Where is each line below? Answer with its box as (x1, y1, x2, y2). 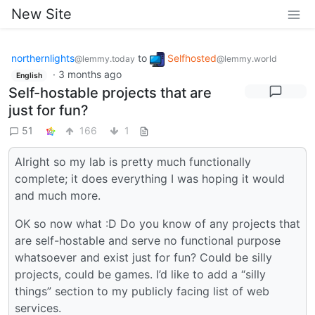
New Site (11, 6, 72, 22)
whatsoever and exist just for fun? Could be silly (15, 250, 272, 265)
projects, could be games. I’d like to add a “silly (15, 267, 266, 282)
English (15, 70, 42, 80)
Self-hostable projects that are (8, 84, 212, 102)
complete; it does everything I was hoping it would (15, 172, 285, 186)
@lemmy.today (75, 53, 135, 64)
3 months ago (58, 67, 122, 80)
